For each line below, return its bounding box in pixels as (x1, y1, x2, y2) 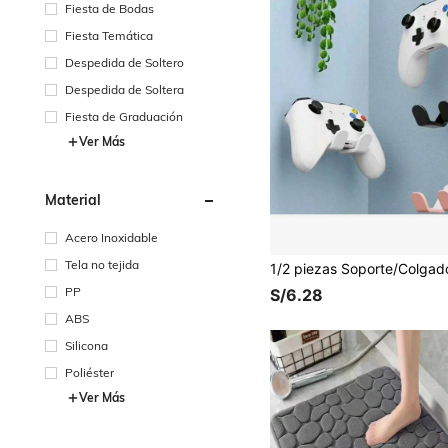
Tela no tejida (65, 256, 139, 272)
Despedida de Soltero (65, 54, 184, 70)
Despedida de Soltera (65, 81, 184, 97)
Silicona (65, 337, 108, 353)
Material (45, 190, 101, 209)
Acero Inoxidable (65, 229, 158, 245)
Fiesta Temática (65, 27, 153, 43)
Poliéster (65, 364, 114, 380)
